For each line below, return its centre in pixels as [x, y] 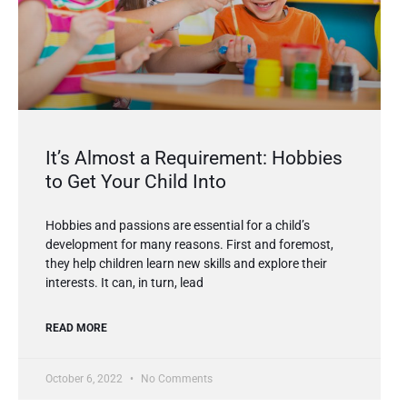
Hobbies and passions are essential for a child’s [178, 226]
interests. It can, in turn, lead [124, 283]
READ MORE [76, 328]
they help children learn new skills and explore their [186, 264]
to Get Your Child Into [136, 182]
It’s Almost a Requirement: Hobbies [194, 159]
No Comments [175, 379]
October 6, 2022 [85, 379]
